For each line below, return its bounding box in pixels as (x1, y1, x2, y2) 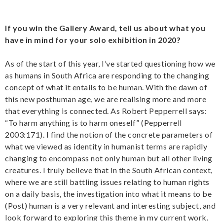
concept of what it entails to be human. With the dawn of (5, 82, 207, 92)
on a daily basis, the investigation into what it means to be (5, 189, 212, 199)
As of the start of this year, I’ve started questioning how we (5, 59, 216, 69)
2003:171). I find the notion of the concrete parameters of (5, 130, 213, 140)
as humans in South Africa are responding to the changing (5, 71, 209, 80)
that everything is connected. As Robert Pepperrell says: (5, 106, 207, 116)
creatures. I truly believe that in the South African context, (5, 165, 213, 175)
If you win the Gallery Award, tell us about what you (5, 23, 205, 33)
